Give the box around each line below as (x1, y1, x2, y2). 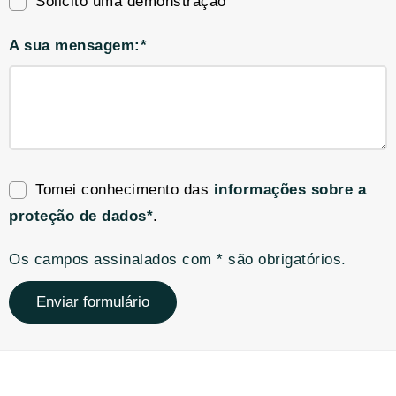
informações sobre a (213, 181, 366, 198)
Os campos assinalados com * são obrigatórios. (9, 251, 346, 268)
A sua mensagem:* (9, 37, 147, 54)
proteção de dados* (9, 208, 153, 225)
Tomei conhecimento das (35, 181, 214, 198)
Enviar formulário (36, 293, 149, 310)
